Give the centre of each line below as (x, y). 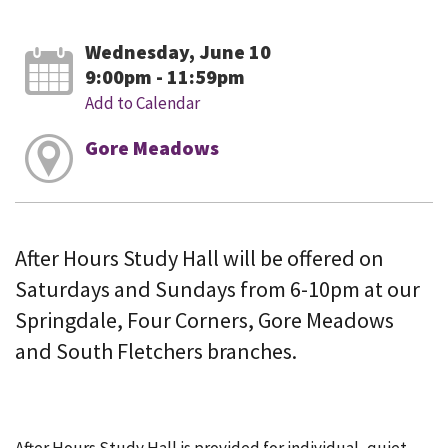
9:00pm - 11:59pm (164, 77)
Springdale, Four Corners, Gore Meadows (204, 320)
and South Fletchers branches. (156, 351)
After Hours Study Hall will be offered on (199, 258)
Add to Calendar (142, 103)
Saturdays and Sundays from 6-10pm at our (217, 289)
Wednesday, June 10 (177, 52)
